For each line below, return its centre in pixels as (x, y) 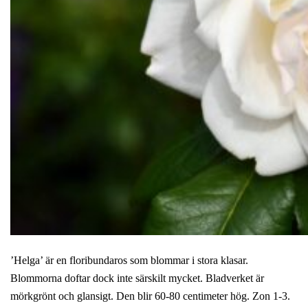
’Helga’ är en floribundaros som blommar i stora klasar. (129, 260)
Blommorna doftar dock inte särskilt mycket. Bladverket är (137, 278)
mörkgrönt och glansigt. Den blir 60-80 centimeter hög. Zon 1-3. (150, 296)
